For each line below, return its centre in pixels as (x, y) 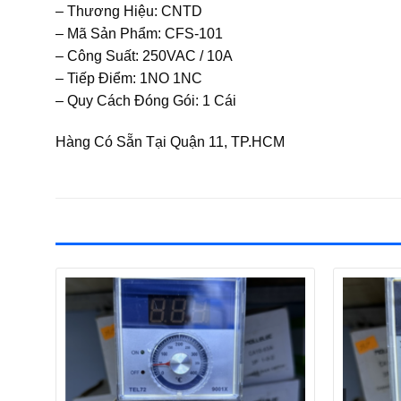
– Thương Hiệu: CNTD (129, 11)
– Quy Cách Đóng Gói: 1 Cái (146, 100)
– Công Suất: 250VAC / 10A (144, 55)
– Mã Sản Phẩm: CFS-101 (139, 33)
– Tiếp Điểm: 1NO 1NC (129, 78)
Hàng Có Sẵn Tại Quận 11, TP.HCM (170, 141)
